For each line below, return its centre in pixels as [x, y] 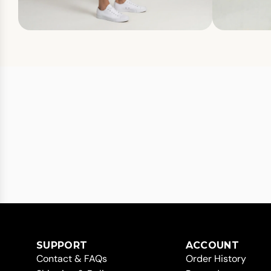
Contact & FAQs [72, 259]
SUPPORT [62, 245]
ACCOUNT [212, 245]
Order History [216, 259]
